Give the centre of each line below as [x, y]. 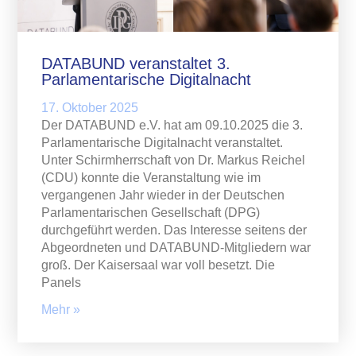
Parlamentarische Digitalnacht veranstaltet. [163, 143]
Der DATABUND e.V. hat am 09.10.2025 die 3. [172, 126]
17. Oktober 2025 [90, 108]
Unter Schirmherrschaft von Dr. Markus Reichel [174, 161]
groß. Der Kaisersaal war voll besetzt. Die [159, 265]
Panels [62, 283]
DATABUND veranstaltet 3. [136, 64]
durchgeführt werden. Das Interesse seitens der [174, 230]
